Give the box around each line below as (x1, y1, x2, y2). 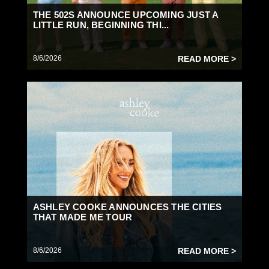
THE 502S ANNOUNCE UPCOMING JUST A (32, 10, 219, 20)
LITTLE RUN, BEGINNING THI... (32, 20, 169, 30)
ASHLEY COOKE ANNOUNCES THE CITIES (32, 202, 222, 212)
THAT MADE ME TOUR (32, 212, 133, 222)
